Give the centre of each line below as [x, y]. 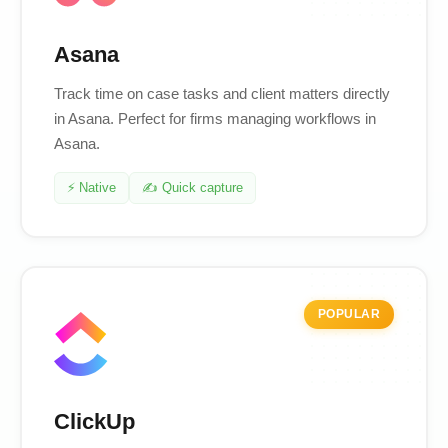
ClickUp [94, 422]
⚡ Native [91, 188]
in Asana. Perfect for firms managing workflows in [215, 119]
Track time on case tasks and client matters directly [222, 94]
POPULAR [348, 314]
